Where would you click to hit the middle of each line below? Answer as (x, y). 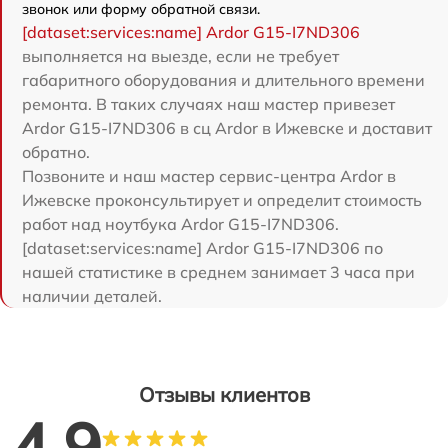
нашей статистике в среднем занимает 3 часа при (218, 271)
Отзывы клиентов (224, 394)
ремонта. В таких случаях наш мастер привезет (208, 103)
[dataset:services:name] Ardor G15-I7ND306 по (202, 247)
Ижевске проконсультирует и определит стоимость (222, 199)
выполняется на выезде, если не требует (180, 55)
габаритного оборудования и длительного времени (223, 79)
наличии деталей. (92, 295)
